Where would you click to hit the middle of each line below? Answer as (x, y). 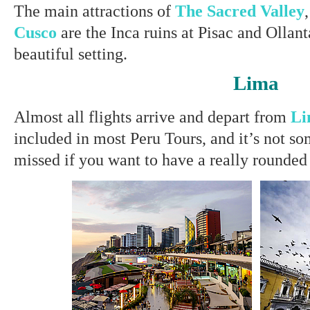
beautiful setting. (71, 54)
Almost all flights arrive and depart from (152, 117)
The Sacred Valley (240, 11)
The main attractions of (94, 11)
